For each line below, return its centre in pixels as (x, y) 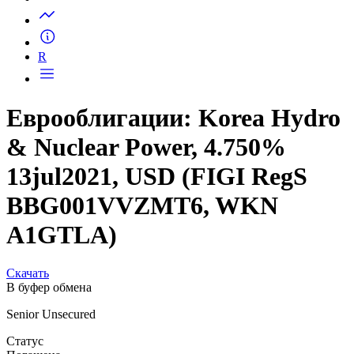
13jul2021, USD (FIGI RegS (157, 230)
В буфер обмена (49, 341)
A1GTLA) (62, 289)
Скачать (28, 327)
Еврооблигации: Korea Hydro (173, 172)
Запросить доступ (117, 17)
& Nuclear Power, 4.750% (146, 201)
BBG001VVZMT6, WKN (142, 260)
